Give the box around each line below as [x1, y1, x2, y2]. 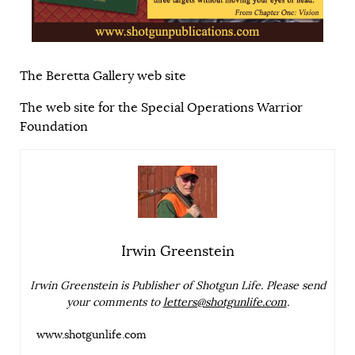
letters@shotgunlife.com [162, 296, 287, 310]
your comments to [66, 296, 163, 310]
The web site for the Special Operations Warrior [20, 100, 303, 116]
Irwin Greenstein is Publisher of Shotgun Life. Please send [29, 279, 326, 293]
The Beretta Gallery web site [20, 68, 186, 85]
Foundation [20, 119, 88, 136]
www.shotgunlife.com [36, 328, 147, 342]
